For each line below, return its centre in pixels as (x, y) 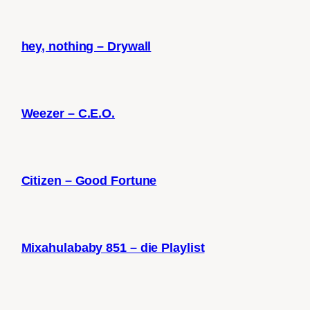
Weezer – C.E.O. (68, 113)
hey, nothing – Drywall (86, 46)
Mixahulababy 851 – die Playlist (113, 248)
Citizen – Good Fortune (89, 181)
